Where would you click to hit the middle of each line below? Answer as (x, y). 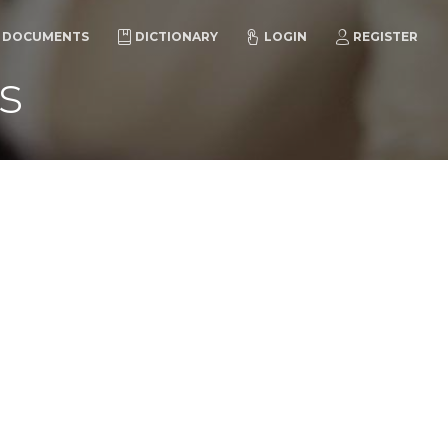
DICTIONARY (176, 36)
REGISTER (385, 36)
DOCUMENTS (45, 36)
